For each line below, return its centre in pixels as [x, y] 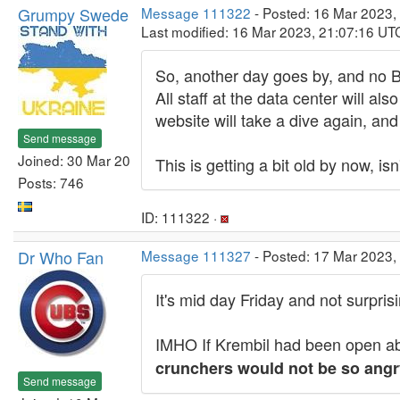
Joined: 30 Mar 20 [74, 159]
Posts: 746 [51, 182]
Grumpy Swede [73, 14]
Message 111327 [196, 255]
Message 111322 [196, 12]
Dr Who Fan [61, 257]
